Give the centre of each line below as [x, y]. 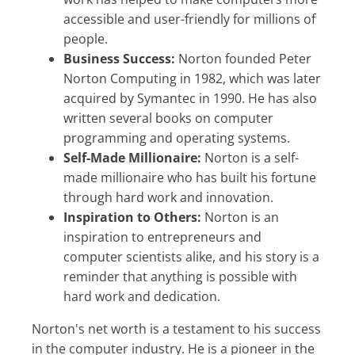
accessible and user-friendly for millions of [189, 19]
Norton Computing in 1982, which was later [192, 78]
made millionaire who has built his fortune [190, 177]
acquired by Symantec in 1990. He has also [190, 98]
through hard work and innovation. [168, 197]
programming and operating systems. [177, 137]
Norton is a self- [250, 157]
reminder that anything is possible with [180, 276]
